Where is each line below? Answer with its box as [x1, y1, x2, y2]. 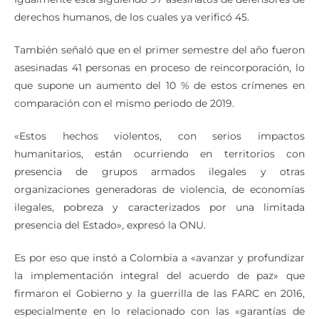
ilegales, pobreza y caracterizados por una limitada [14, 220, 305, 234]
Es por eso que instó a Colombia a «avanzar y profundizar [14, 271, 305, 284]
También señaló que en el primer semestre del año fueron [14, 63, 305, 76]
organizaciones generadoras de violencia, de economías [14, 202, 305, 216]
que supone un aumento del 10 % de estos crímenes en [14, 98, 305, 112]
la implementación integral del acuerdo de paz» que [14, 288, 305, 302]
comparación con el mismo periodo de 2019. [14, 116, 234, 130]
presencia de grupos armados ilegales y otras [14, 184, 305, 198]
